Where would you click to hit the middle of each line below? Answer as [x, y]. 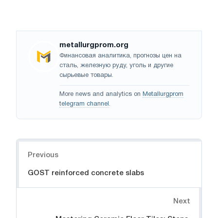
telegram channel [84, 104]
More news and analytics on [101, 94]
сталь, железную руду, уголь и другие [116, 65]
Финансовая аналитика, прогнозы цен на [120, 56]
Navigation [36, 144]
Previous [43, 155]
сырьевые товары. [86, 75]
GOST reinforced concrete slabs [86, 173]
